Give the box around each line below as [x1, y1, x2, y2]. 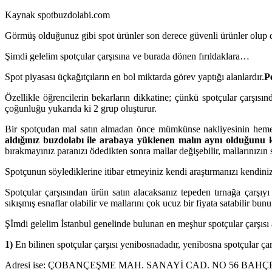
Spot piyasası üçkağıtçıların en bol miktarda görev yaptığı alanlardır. [5, 71, 264, 82]
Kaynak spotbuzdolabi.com [5, 9, 110, 20]
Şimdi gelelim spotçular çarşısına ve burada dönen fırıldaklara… [5, 50, 250, 61]
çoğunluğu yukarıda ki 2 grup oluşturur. [5, 103, 157, 114]
